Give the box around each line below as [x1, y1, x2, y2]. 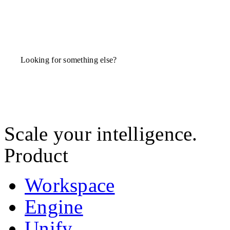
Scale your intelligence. [4, 123, 198, 145]
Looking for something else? [21, 55, 117, 64]
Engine [25, 196, 83, 218]
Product [4, 144, 68, 166]
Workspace [25, 174, 115, 196]
